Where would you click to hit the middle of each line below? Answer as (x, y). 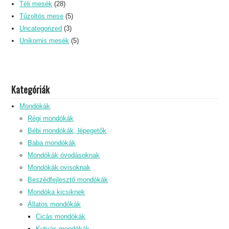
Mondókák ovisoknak (59, 167)
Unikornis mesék (44, 40)
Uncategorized (41, 28)
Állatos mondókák (54, 204)
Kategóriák (31, 89)
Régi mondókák (51, 118)
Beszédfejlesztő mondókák (68, 179)
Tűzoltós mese (42, 16)
